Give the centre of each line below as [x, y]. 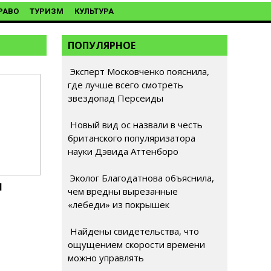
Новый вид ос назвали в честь [135, 125]
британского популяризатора [132, 138]
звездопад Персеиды [116, 98]
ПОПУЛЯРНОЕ [102, 45]
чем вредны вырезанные [123, 191]
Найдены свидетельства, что [133, 231]
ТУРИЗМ [47, 11]
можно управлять [106, 258]
